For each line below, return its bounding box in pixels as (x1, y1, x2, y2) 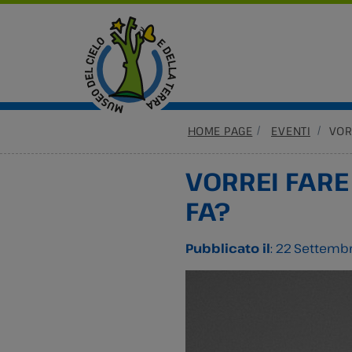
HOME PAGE (187, 123, 253, 138)
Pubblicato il (185, 240, 270, 257)
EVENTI (271, 123, 310, 138)
